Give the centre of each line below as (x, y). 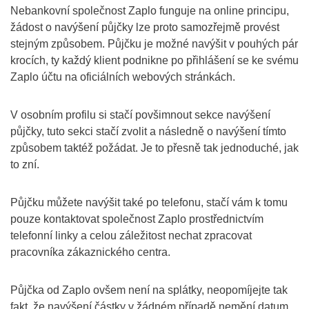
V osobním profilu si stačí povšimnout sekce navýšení (140, 115)
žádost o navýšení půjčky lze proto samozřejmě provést (145, 27)
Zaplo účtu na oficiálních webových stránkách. (123, 77)
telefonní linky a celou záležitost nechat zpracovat (131, 236)
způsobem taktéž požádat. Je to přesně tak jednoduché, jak (154, 148)
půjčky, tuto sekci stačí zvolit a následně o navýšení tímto (148, 131)
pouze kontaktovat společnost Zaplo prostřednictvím (137, 219)
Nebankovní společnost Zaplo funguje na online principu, (150, 11)
